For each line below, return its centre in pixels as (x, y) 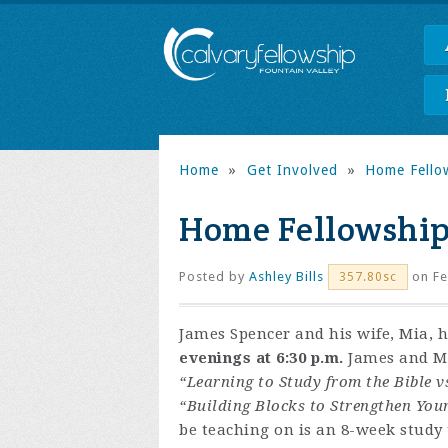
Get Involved (292, 170)
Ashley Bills (286, 276)
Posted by (214, 276)
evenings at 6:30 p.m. (263, 358)
